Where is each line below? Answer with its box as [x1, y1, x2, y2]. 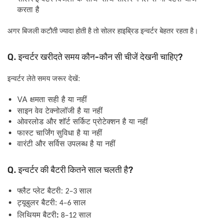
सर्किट [73, 117, 90, 126]
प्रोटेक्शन [93, 117, 120, 126]
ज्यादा [59, 27, 74, 35]
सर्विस [48, 139, 65, 148]
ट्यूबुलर [17, 198, 39, 207]
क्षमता [30, 95, 45, 104]
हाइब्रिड [117, 27, 138, 35]
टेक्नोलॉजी [45, 106, 75, 115]
